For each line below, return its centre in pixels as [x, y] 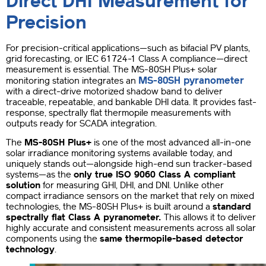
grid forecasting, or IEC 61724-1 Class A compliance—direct [127, 58]
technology [30, 250]
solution [23, 186]
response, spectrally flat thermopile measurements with [118, 113]
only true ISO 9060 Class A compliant [155, 175]
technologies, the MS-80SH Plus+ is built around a [109, 207]
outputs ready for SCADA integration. [81, 123]
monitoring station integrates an [72, 80]
